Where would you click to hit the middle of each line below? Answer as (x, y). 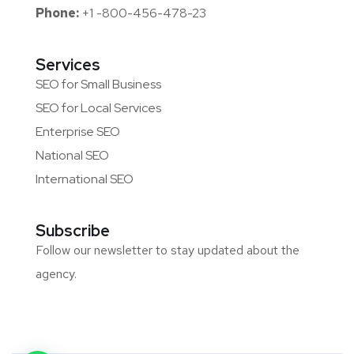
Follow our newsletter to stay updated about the (168, 250)
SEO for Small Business (98, 84)
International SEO (85, 179)
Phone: (57, 13)
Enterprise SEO (78, 131)
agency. (56, 273)
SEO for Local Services (98, 107)
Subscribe (73, 230)
